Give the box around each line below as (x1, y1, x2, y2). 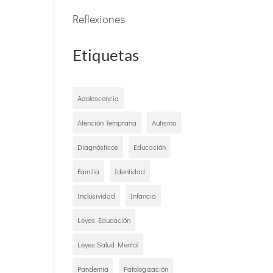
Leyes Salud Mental (77, 239, 139, 249)
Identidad (115, 166, 146, 176)
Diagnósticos (77, 142, 119, 152)
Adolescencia (77, 93, 119, 103)
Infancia (130, 191, 157, 200)
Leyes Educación (77, 215, 131, 225)
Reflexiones (73, 12, 126, 26)
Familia (77, 166, 100, 176)
